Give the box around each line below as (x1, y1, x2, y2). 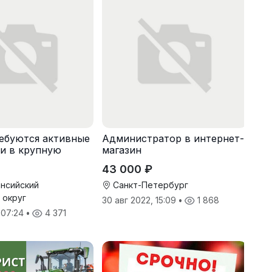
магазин (101, 144, 141, 157)
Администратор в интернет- (101, 132, 244, 145)
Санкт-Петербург (110, 180, 188, 191)
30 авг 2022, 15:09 (101, 195, 178, 206)
